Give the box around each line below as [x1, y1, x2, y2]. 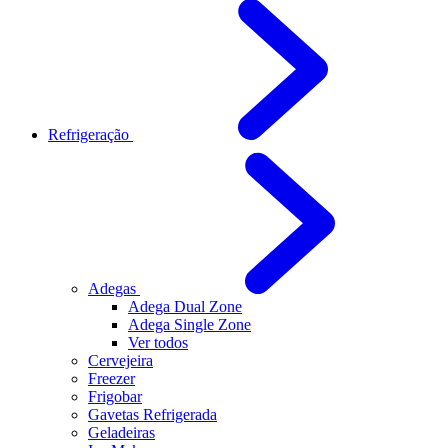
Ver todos [128, 334, 188, 351]
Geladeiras [88, 424, 155, 441]
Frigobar [88, 388, 142, 405]
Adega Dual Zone [128, 298, 242, 315]
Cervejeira [88, 352, 153, 369]
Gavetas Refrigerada [88, 406, 217, 423]
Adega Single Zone [128, 316, 251, 333]
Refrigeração [48, 126, 133, 143]
